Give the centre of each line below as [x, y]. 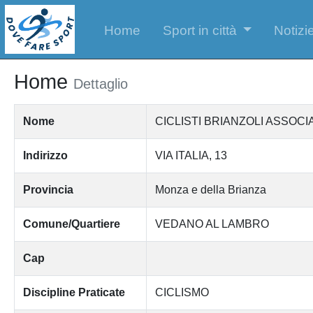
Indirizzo [45, 155]
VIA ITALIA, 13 [191, 155]
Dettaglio [100, 83]
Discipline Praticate [74, 292]
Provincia [48, 189]
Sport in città [199, 30]
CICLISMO [182, 292]
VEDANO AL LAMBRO [212, 224]
